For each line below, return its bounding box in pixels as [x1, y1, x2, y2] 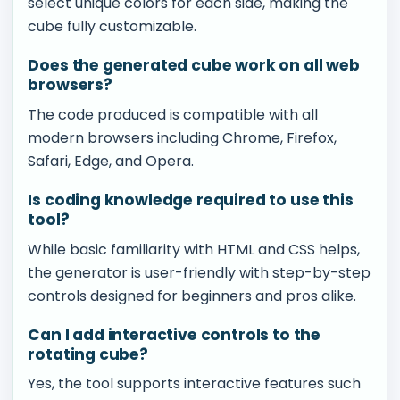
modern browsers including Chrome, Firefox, [28, 127, 337, 148]
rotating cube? [28, 343, 148, 365]
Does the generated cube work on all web [28, 54, 360, 77]
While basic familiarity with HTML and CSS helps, [28, 238, 361, 260]
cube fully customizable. [28, 15, 197, 37]
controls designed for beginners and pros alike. [28, 285, 357, 306]
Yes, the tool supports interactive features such [28, 373, 362, 395]
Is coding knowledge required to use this [28, 188, 354, 211]
